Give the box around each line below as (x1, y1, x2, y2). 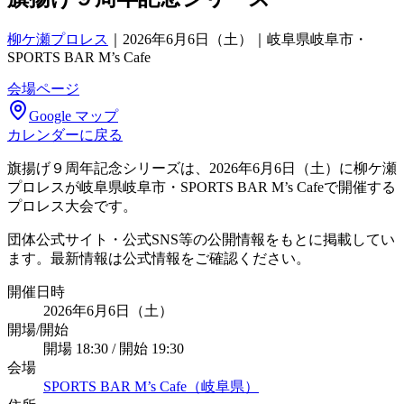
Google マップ (29, 107, 118, 124)
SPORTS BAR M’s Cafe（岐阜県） (43, 378, 259, 394)
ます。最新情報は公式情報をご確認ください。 (7, 250, 310, 266)
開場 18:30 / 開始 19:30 (43, 340, 184, 356)
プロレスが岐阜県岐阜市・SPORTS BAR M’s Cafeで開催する (7, 179, 396, 195)
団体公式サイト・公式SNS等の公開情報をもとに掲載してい (7, 231, 395, 247)
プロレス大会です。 (7, 197, 137, 214)
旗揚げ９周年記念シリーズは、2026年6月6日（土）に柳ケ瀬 (7, 160, 397, 176)
